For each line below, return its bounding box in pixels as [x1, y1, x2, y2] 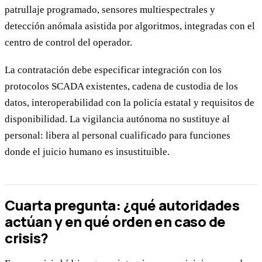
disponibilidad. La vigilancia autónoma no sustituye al [5, 113, 230, 125]
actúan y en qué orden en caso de [5, 212, 226, 232]
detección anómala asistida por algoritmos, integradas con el [5, 20, 255, 32]
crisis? [5, 228, 49, 248]
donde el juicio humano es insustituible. [5, 146, 170, 157]
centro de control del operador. [5, 37, 132, 49]
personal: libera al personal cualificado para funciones [5, 129, 230, 141]
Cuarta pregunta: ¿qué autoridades [5, 195, 240, 215]
